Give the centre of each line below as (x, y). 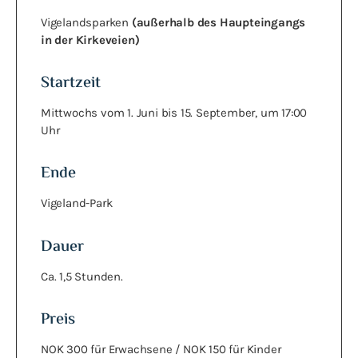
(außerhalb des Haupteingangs (219, 22)
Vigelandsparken (86, 22)
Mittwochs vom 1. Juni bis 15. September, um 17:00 (174, 112)
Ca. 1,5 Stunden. (82, 276)
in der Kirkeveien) (90, 40)
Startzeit (71, 83)
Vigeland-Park (77, 203)
